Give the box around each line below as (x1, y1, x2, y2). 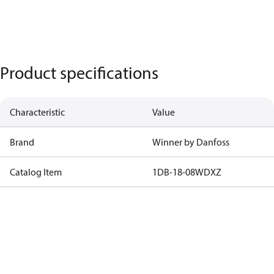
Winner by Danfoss (152, 136, 229, 148)
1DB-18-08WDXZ (152, 166, 221, 178)
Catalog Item (10, 166, 62, 178)
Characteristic (10, 106, 65, 118)
